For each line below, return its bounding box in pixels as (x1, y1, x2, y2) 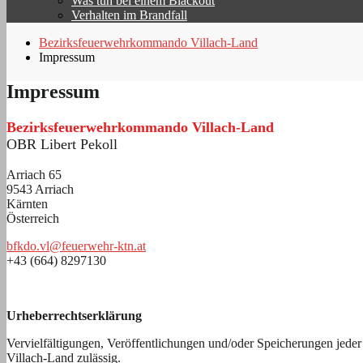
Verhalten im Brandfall (71, 7, 187, 22)
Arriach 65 (6, 167, 62, 181)
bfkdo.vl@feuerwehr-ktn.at (6, 238, 146, 253)
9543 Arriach (6, 181, 74, 196)
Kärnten (6, 196, 48, 211)
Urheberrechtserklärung (6, 308, 142, 322)
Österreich (6, 211, 59, 225)
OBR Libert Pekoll (6, 135, 117, 152)
